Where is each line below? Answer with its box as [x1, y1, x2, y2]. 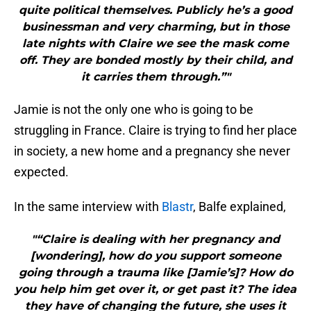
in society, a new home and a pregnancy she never [14, 144, 290, 159]
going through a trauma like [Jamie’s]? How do [18, 266, 293, 280]
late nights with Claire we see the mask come [22, 37, 289, 51]
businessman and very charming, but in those [22, 20, 289, 34]
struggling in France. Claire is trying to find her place [14, 123, 297, 138]
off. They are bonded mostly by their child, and [19, 53, 292, 67]
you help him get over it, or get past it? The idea [15, 283, 296, 296]
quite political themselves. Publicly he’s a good [19, 3, 292, 17]
